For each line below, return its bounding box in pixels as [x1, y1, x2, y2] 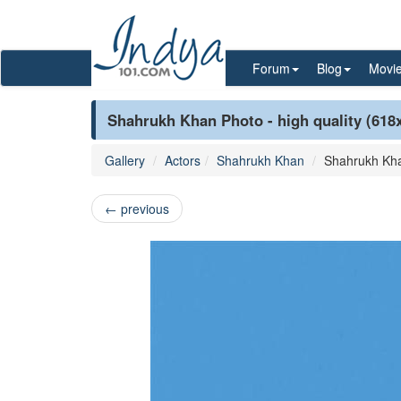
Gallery [105, 151, 145, 169]
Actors [165, 151, 200, 169]
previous [117, 200, 169, 218]
